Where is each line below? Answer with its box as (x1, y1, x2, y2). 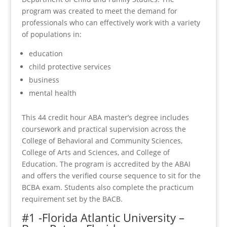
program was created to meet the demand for (21, 6, 177, 16)
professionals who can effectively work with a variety (21, 18, 200, 28)
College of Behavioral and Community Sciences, (21, 136, 182, 146)
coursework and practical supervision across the (21, 124, 186, 134)
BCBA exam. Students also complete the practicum (21, 182, 194, 193)
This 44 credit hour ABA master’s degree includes (21, 112, 189, 123)
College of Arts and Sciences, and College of (21, 147, 170, 158)
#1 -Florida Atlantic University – (21, 210, 184, 225)
